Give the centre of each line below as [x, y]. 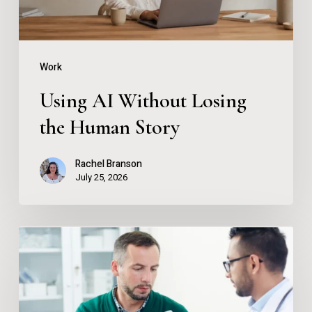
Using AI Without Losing [143, 100]
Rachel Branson [108, 164]
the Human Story [109, 127]
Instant [38, 236]
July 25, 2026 [101, 177]
